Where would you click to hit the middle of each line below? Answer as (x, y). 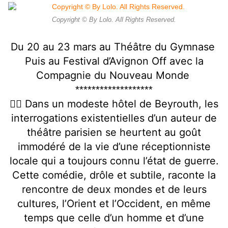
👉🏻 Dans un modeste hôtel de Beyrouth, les (114, 104)
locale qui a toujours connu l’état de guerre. (114, 161)
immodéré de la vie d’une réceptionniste (114, 147)
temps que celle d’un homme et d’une (114, 218)
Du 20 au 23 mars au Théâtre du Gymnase (114, 47)
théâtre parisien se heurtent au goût (114, 133)
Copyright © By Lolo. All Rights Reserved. (114, 20)
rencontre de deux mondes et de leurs (114, 190)
